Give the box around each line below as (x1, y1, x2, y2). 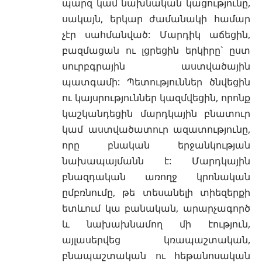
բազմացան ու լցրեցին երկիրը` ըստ (62, 43, 250, 57)
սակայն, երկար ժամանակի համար (62, 12, 250, 25)
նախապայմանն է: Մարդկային (62, 154, 250, 167)
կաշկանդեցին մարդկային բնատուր (62, 106, 250, 120)
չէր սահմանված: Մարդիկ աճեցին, (62, 27, 250, 41)
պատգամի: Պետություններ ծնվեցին (62, 75, 250, 88)
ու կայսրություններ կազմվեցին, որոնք (62, 91, 250, 104)
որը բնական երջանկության (62, 138, 250, 151)
